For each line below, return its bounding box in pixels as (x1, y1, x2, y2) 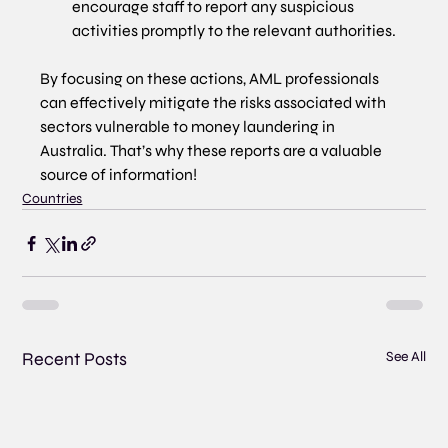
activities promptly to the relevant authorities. (72, 21, 397, 41)
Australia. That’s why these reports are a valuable (40, 141, 386, 161)
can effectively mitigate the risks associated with (40, 93, 390, 113)
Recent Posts (22, 348, 128, 371)
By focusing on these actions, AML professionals (40, 69, 383, 89)
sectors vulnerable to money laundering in (40, 117, 339, 137)
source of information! (40, 165, 198, 185)
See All (385, 348, 426, 366)
